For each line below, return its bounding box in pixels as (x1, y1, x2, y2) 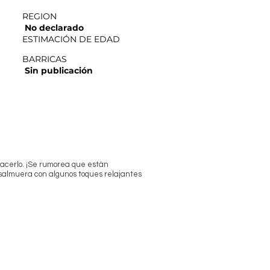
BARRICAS (22, 53, 67, 64)
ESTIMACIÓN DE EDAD (22, 33, 120, 45)
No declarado (25, 22, 84, 33)
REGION (22, 10, 57, 22)
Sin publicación (25, 64, 93, 76)
